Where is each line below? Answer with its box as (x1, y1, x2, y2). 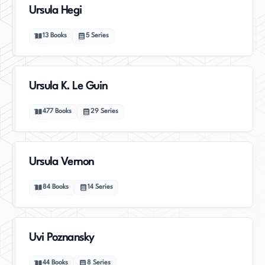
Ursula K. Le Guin (29, 81, 108, 92)
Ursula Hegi (29, 5, 82, 16)
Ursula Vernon (29, 157, 94, 167)
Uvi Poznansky (29, 232, 94, 243)
